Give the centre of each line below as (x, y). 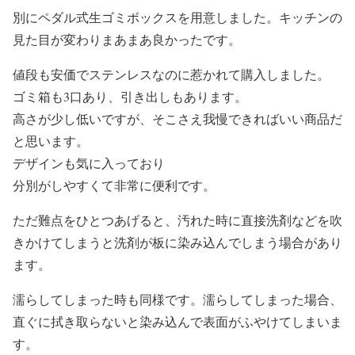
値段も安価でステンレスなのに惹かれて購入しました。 (171, 74)
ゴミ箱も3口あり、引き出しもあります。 (130, 96)
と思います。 (51, 141)
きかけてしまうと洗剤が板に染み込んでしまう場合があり (177, 242)
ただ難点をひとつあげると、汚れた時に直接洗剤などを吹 (177, 220)
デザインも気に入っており (89, 163)
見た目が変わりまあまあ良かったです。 (127, 39)
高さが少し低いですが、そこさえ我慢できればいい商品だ (177, 118)
